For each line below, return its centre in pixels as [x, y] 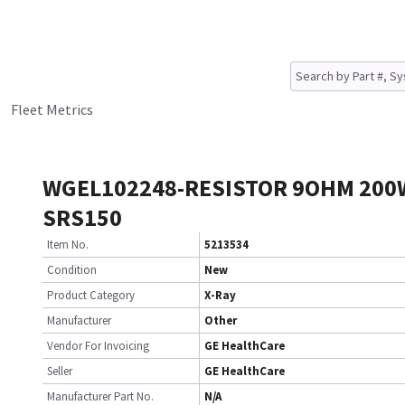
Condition [72, 270]
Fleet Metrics [52, 109]
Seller [60, 371]
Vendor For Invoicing [98, 346]
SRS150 [82, 217]
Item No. [68, 245]
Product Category [91, 295]
